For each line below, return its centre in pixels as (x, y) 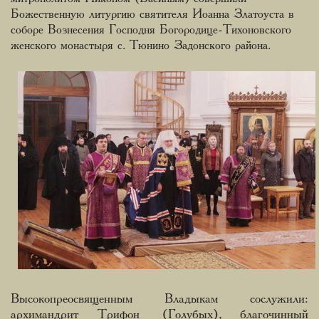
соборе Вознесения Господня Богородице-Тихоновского (151, 30)
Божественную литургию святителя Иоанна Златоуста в (152, 14)
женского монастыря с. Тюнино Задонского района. (141, 45)
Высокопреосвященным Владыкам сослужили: (159, 299)
